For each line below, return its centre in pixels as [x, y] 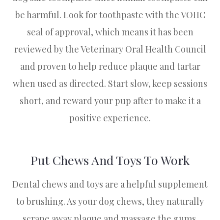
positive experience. [110, 118]
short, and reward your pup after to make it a [110, 101]
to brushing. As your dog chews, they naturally [110, 202]
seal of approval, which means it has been [110, 32]
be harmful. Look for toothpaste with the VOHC [110, 15]
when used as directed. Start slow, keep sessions [110, 84]
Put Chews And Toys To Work [110, 160]
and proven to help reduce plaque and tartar [110, 67]
